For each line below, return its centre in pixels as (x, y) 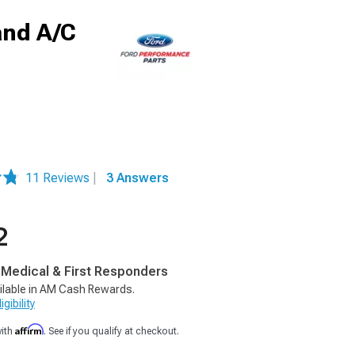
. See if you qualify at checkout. (111, 331)
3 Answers (137, 178)
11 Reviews (59, 178)
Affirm (29, 329)
